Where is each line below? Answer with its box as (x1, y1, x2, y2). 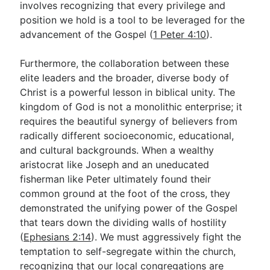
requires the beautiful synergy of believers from (20, 115, 238, 127)
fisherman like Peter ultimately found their (20, 173, 212, 185)
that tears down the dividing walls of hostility (20, 216, 227, 228)
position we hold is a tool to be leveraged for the (20, 14, 245, 26)
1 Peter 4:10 (153, 28, 207, 40)
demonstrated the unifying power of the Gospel (20, 202, 238, 214)
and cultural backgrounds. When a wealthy (20, 144, 215, 156)
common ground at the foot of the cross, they (20, 187, 231, 199)
